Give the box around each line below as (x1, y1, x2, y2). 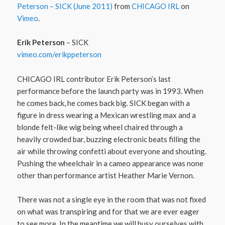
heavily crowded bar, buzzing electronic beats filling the (17, 134, 201, 144)
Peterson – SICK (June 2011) (17, 1, 113, 11)
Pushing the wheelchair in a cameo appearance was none (17, 158, 204, 168)
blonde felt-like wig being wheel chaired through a (17, 122, 183, 132)
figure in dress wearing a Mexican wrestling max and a (17, 110, 196, 120)
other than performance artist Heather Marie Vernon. (17, 170, 195, 180)
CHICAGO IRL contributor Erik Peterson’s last (17, 74, 171, 83)
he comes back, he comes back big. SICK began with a (17, 98, 190, 107)
